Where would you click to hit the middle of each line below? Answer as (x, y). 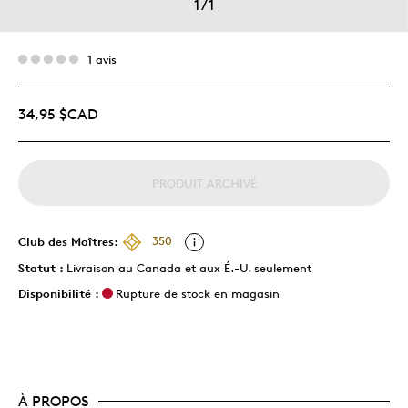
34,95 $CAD (58, 114)
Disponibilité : (59, 293)
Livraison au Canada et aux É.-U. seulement (189, 267)
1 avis (102, 59)
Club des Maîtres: (68, 241)
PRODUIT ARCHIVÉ (204, 183)
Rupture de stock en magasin (198, 293)
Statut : (42, 267)
